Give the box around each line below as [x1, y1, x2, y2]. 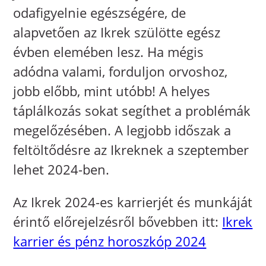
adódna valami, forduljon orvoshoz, [13, 62, 228, 81]
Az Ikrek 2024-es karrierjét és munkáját [13, 193, 253, 211]
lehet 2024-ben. [13, 160, 110, 179]
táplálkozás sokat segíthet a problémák [13, 102, 251, 120]
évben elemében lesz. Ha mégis [13, 43, 204, 61]
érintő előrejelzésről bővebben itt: [13, 213, 223, 231]
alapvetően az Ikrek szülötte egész [13, 23, 221, 42]
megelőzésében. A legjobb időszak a [13, 121, 232, 140]
